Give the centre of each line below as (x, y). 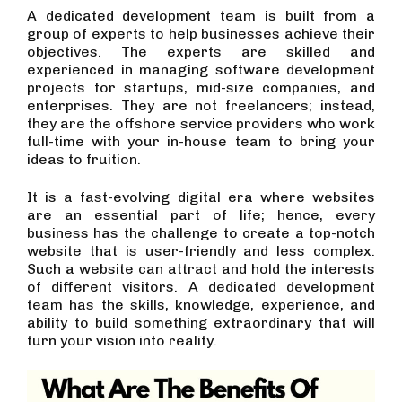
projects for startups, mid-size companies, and (201, 87)
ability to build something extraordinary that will (201, 323)
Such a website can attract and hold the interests (201, 269)
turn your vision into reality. (122, 341)
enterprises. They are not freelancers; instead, (201, 105)
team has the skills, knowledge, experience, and (201, 305)
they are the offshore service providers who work (201, 123)
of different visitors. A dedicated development (201, 287)
